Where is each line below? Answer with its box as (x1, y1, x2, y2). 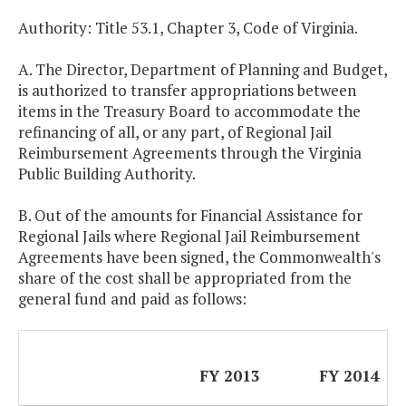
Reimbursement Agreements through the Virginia (18, 142, 362, 164)
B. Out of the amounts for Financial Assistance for (18, 205, 362, 227)
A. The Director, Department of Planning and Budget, (18, 59, 387, 81)
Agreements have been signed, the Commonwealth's (18, 246, 381, 268)
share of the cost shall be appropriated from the (18, 267, 352, 289)
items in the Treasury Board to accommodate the (18, 101, 361, 122)
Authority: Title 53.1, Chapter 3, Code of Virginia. (18, 17, 358, 39)
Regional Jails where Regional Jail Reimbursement (18, 226, 361, 247)
